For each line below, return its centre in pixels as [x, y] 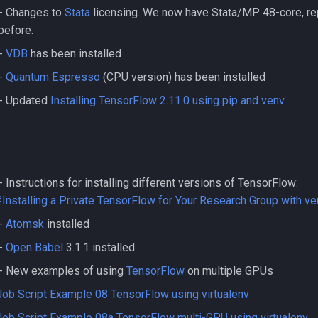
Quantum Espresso [53, 77]
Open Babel [34, 247]
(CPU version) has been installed [183, 77]
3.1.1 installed [99, 247]
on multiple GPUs [229, 271]
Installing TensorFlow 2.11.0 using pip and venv [168, 100]
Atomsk [25, 224]
